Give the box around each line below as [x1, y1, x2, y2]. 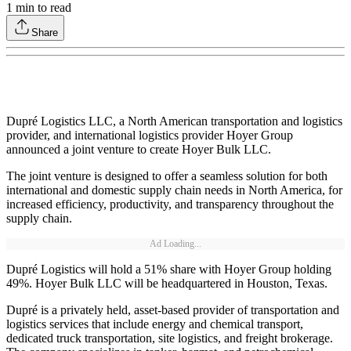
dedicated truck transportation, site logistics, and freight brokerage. [6, 331, 333, 346]
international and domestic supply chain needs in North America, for [6, 183, 342, 197]
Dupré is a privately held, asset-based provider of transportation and [6, 303, 339, 317]
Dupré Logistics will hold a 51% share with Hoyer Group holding [6, 262, 331, 277]
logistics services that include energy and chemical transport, [6, 317, 303, 331]
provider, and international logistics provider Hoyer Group [6, 128, 293, 143]
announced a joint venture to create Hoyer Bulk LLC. [6, 143, 271, 157]
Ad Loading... [150, 238, 201, 250]
